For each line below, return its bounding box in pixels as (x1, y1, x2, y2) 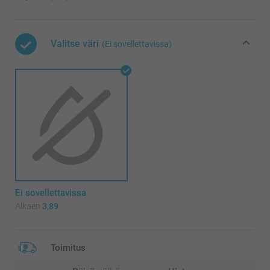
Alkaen (15, 201, 40, 212)
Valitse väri (51, 38, 99, 50)
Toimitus (51, 242, 86, 254)
